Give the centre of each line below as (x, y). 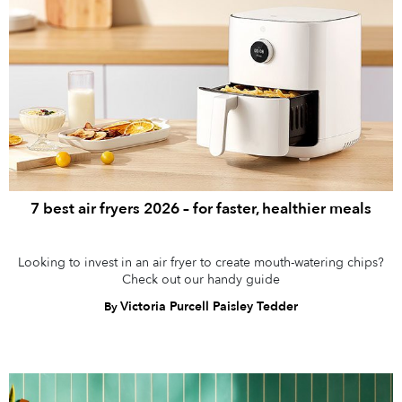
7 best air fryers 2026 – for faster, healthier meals (201, 209)
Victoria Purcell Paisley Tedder (209, 307)
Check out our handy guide (201, 280)
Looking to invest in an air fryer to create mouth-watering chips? (201, 263)
